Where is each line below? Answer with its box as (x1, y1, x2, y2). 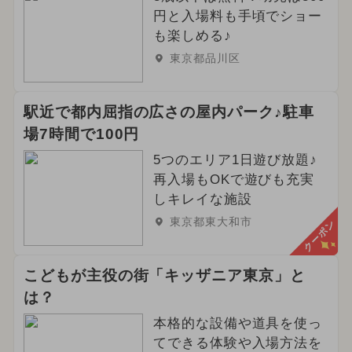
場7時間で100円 (23, 125, 140, 142)
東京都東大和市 (169, 214, 252, 228)
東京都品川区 (169, 52, 240, 64)
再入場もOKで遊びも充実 (152, 171, 315, 187)
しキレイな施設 (152, 191, 252, 207)
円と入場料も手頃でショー (152, 9, 323, 24)
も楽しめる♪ (152, 28, 232, 44)
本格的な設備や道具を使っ (152, 315, 323, 331)
